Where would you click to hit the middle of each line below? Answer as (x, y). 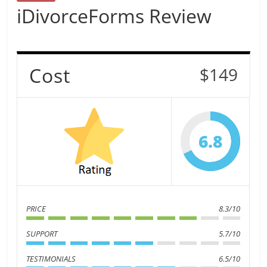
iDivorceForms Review (114, 16)
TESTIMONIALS (51, 259)
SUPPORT (42, 234)
